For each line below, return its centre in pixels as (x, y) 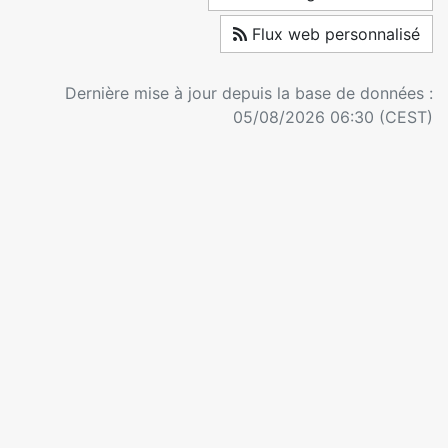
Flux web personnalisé (333, 34)
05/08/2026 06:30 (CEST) (333, 117)
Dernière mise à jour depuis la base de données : (249, 93)
